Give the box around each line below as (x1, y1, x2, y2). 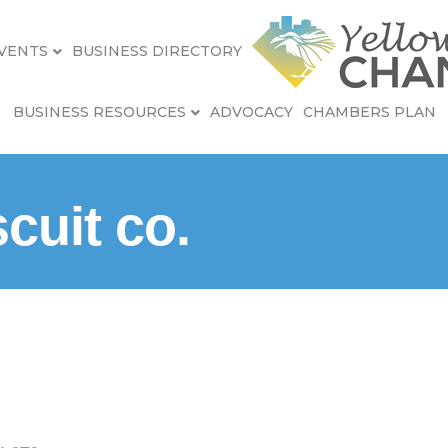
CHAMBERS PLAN (302, 103, 436, 121)
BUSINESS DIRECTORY (72, 41, 242, 60)
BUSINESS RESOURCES (12, 103, 186, 121)
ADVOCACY (209, 103, 293, 121)
